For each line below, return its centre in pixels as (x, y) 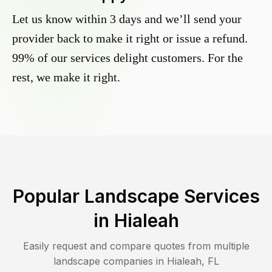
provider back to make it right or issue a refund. (130, 39)
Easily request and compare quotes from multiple (136, 246)
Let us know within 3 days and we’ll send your (127, 19)
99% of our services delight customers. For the (127, 58)
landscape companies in (110, 261)
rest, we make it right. (66, 77)
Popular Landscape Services (136, 196)
